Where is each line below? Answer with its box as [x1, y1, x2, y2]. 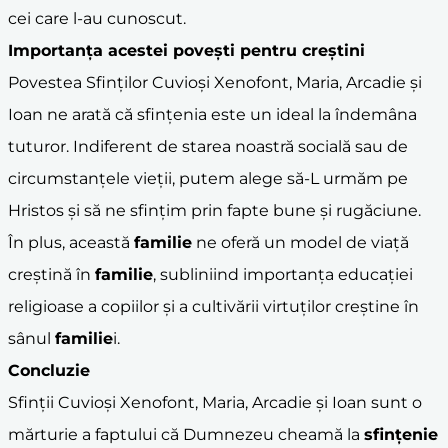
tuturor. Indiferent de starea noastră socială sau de [8, 136, 408, 156]
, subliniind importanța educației [153, 264, 413, 284]
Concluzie [8, 360, 90, 380]
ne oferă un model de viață [192, 232, 409, 252]
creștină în [8, 264, 95, 284]
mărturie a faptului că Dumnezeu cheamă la [8, 424, 364, 444]
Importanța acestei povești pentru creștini [8, 40, 365, 60]
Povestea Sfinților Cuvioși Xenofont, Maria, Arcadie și [8, 72, 422, 92]
